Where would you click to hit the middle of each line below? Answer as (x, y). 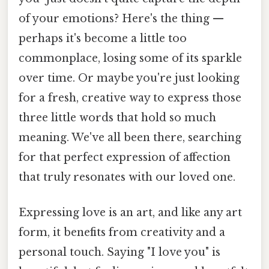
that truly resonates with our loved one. (127, 177)
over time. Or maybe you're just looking (129, 78)
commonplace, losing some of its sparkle (130, 58)
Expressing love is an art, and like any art (130, 213)
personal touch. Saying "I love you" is (119, 252)
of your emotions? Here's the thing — (121, 18)
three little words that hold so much (117, 117)
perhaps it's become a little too (103, 38)
